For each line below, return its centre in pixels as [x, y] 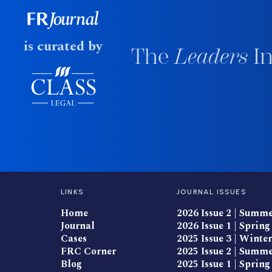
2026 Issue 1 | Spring [223, 226]
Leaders [211, 57]
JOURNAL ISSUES [212, 192]
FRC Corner [88, 252]
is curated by [63, 46]
